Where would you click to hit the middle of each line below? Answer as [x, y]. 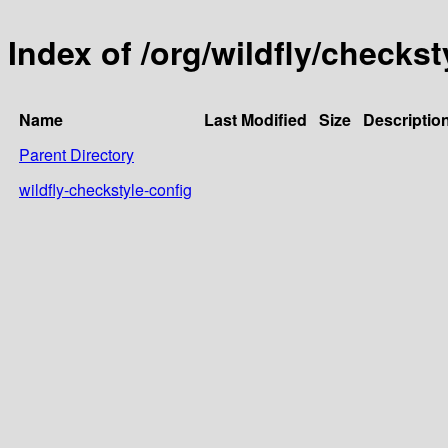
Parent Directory [76, 154]
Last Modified [255, 119]
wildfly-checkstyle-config [105, 189]
